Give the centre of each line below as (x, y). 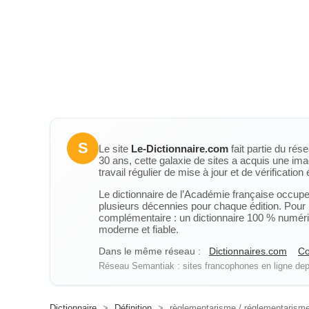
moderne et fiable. (139, 229)
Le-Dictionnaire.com (180, 149)
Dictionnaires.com (248, 251)
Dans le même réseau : (150, 251)
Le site (115, 149)
